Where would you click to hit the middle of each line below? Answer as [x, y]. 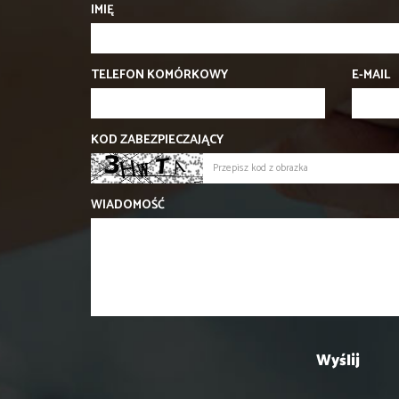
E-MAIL [370, 76]
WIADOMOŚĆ [128, 206]
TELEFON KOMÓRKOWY [159, 76]
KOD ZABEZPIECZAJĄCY [157, 141]
